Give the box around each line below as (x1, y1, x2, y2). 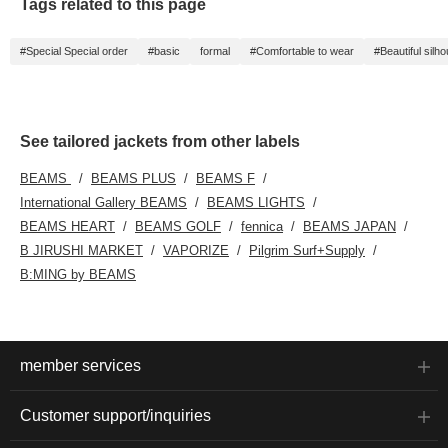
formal (200, 45, 230, 58)
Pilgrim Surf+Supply (249, 243, 365, 259)
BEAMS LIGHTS (207, 195, 305, 211)
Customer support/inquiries (20, 407, 211, 425)
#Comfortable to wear (250, 45, 354, 58)
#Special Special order (20, 45, 128, 58)
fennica (241, 219, 283, 235)
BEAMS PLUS (91, 171, 176, 187)
